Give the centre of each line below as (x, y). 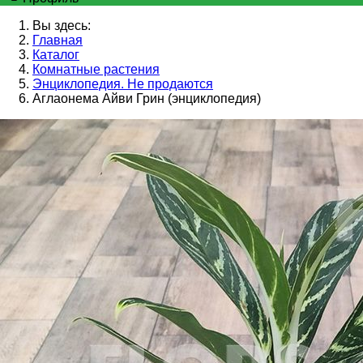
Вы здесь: (62, 26)
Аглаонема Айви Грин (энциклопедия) (147, 99)
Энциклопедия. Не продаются (123, 84)
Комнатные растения (96, 70)
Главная (58, 41)
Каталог (56, 55)
